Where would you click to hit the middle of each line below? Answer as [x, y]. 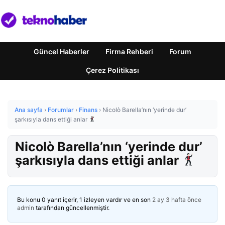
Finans [88, 110]
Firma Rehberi [129, 51]
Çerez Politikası [113, 70]
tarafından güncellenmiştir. [72, 207]
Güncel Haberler [62, 51]
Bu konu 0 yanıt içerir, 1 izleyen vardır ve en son [85, 199]
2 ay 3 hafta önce [177, 199]
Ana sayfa [29, 110]
